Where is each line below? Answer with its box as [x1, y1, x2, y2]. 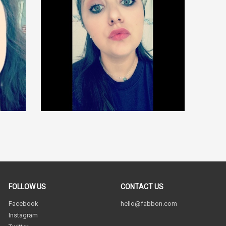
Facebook [8, 200, 38, 207]
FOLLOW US [8, 183, 46, 191]
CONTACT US [120, 183, 163, 191]
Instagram [8, 211, 38, 219]
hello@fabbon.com [120, 200, 177, 207]
